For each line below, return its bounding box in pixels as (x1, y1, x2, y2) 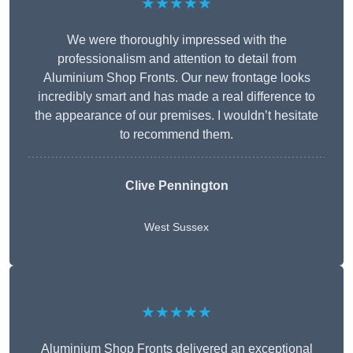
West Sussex (144, 221, 209, 234)
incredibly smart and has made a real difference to (38, 90, 315, 104)
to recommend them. (120, 128, 233, 142)
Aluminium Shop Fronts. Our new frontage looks (43, 71, 310, 85)
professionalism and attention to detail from (57, 52, 296, 66)
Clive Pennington (124, 179, 229, 193)
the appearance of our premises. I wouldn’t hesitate (35, 109, 318, 123)
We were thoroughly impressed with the (66, 33, 287, 47)
